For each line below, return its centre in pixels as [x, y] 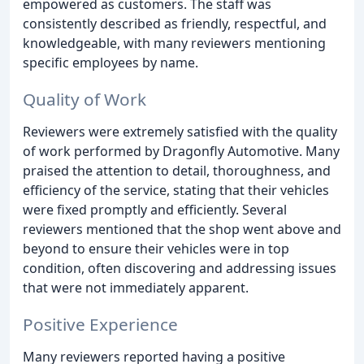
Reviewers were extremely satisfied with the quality [180, 131]
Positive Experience [100, 324]
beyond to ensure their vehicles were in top [156, 248]
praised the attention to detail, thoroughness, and [177, 170]
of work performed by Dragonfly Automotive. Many [181, 151]
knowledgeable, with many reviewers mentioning [174, 43]
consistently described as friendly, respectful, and [175, 23]
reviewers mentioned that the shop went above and [182, 229]
